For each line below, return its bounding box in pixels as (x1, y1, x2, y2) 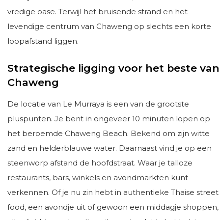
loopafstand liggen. (7, 36, 79, 46)
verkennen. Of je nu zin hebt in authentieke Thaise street (7, 188, 219, 197)
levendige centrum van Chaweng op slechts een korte (7, 21, 211, 31)
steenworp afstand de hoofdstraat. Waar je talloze (7, 158, 192, 168)
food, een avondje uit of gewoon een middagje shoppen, (7, 202, 219, 212)
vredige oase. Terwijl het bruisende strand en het (7, 6, 188, 16)
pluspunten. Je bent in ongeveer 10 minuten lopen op (7, 114, 210, 124)
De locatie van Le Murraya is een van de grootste (7, 99, 189, 109)
